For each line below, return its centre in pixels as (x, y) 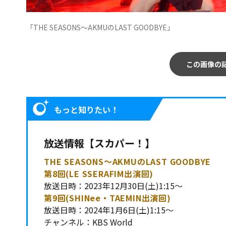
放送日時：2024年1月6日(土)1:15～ (109, 210)
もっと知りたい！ (86, 109)
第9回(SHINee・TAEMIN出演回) (107, 197)
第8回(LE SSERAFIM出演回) (99, 173)
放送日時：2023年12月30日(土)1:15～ (113, 185)
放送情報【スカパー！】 (99, 143)
